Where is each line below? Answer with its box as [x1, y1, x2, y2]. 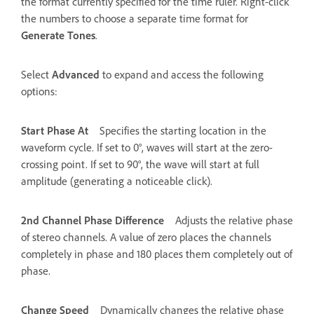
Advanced [52, 67, 100, 81]
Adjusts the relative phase [175, 213, 293, 227]
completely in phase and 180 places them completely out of [21, 247, 292, 261]
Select [21, 67, 52, 81]
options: [21, 84, 57, 98]
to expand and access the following [100, 67, 264, 81]
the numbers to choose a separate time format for [21, 11, 248, 25]
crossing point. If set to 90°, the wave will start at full [21, 157, 259, 171]
